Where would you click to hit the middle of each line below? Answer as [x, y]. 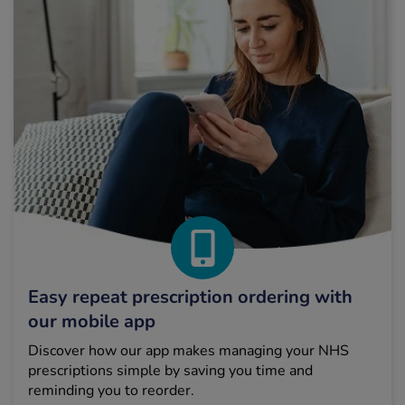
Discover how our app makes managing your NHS [188, 351]
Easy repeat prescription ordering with [190, 297]
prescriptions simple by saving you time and [170, 371]
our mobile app [92, 322]
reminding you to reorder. [111, 391]
